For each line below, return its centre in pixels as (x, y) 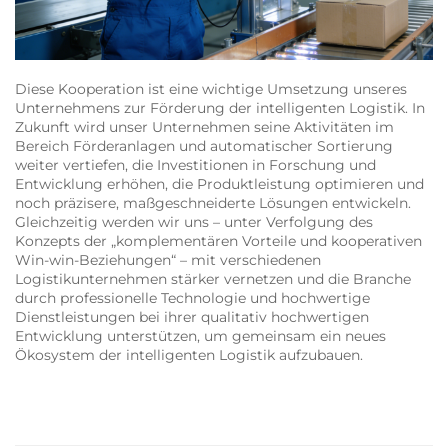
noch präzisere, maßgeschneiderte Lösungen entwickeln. (213, 203)
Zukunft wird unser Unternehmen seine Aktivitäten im (204, 127)
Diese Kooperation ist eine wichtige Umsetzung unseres (211, 89)
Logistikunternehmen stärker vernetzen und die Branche (213, 279)
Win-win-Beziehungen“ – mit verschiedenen (168, 260)
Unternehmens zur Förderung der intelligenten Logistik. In (220, 108)
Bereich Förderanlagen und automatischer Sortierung (204, 146)
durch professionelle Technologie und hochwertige (192, 298)
